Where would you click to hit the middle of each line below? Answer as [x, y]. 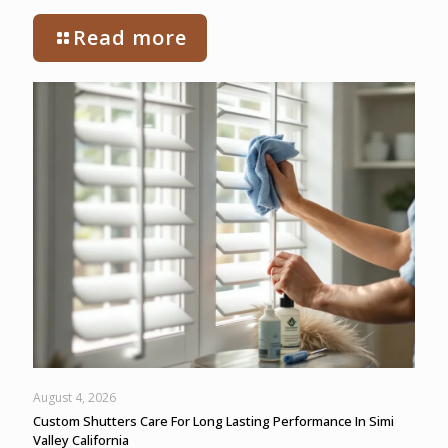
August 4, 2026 [74, 398]
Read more [130, 37]
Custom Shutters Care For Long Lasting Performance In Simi [213, 421]
